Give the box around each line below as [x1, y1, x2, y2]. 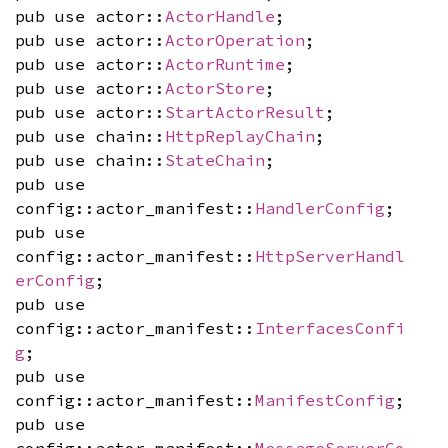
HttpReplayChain [165, 125, 315, 146]
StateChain [165, 149, 265, 170]
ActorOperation [165, 29, 305, 50]
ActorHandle [165, 5, 275, 26]
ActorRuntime [165, 53, 285, 74]
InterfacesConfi [255, 317, 405, 338]
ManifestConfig [255, 389, 395, 410]
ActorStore [165, 77, 265, 98]
